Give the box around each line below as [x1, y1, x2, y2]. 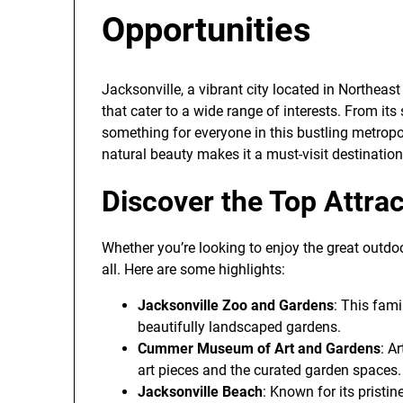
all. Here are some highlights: [102, 261, 285, 278]
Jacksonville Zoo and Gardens [138, 297, 334, 314]
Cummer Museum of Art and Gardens [138, 340, 381, 357]
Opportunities [102, 10, 311, 49]
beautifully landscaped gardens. [138, 318, 341, 336]
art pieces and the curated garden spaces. [138, 362, 401, 379]
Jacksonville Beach [138, 383, 263, 400]
